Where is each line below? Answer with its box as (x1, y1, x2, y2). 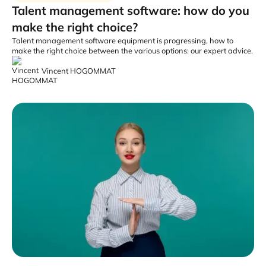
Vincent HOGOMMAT (42, 65, 116, 75)
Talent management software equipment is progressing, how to (12, 36, 233, 46)
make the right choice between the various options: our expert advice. (12, 46, 253, 56)
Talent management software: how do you (12, 3, 249, 18)
